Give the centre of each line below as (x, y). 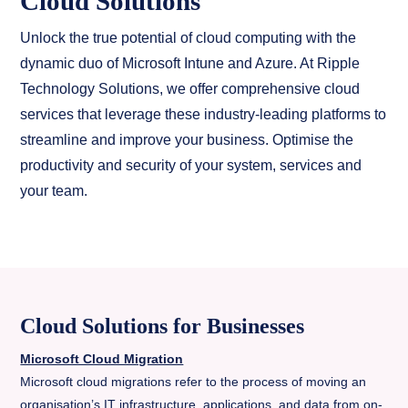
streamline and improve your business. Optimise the (187, 140)
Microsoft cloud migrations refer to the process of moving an (194, 382)
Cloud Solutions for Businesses (163, 326)
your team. (54, 191)
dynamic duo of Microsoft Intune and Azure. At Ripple (190, 63)
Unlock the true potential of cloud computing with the (189, 38)
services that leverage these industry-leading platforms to (204, 114)
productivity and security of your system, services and (191, 165)
